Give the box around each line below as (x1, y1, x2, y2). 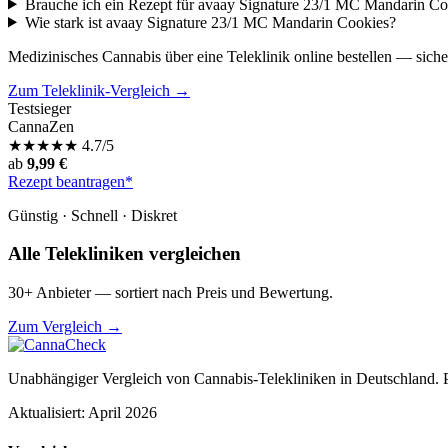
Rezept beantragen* (8, 172, 133, 190)
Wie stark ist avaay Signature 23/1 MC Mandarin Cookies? (24, 13, 396, 31)
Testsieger (8, 99, 71, 117)
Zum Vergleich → (8, 317, 122, 335)
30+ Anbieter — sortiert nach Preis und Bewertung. (8, 283, 333, 301)
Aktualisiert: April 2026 (8, 403, 157, 421)
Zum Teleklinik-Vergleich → (8, 81, 190, 99)
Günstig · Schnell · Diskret (8, 206, 177, 224)
